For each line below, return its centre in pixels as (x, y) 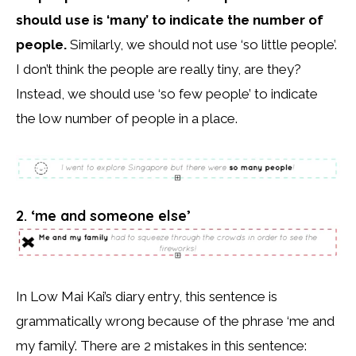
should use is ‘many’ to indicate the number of (170, 19)
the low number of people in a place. (127, 118)
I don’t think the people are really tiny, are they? (159, 69)
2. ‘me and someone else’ (103, 215)
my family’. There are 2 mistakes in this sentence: (161, 345)
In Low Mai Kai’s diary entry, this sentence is (147, 296)
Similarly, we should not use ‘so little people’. (202, 44)
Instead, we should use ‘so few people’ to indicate (167, 93)
